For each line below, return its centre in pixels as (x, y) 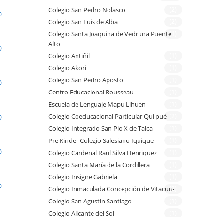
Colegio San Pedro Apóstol (86, 80)
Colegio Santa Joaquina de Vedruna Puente (110, 34)
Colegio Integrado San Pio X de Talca (101, 129)
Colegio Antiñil (69, 56)
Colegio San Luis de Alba (83, 22)
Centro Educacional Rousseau (91, 92)
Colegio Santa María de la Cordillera (99, 165)
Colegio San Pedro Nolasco (87, 10)
